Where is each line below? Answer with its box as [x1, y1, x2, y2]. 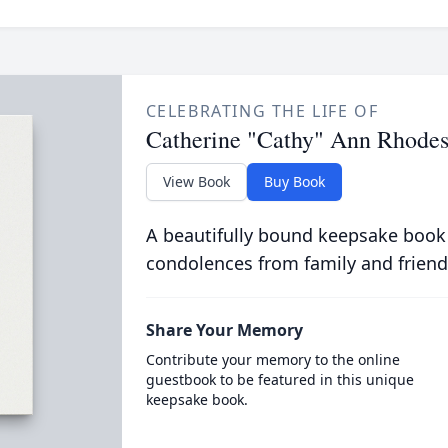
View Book [162, 172, 230, 191]
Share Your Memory [145, 319, 303, 341]
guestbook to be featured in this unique [145, 370, 414, 389]
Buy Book [263, 172, 325, 191]
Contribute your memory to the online [145, 350, 400, 369]
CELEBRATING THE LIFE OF [145, 100, 379, 122]
